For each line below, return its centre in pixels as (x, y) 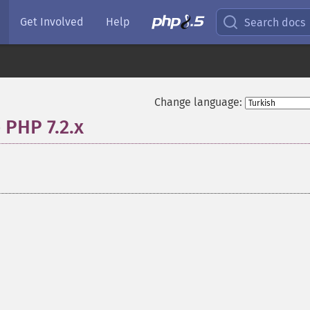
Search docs (275, 22)
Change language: (198, 102)
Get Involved (52, 22)
